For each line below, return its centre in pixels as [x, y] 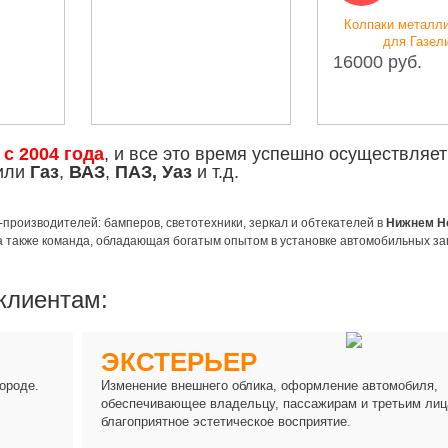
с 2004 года [54, 154]
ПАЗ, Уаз [153, 172]
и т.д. [215, 172]
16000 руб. [239, 62]
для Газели [278, 42]
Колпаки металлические [279, 25]
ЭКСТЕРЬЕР [179, 362]
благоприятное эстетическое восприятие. [226, 422]
